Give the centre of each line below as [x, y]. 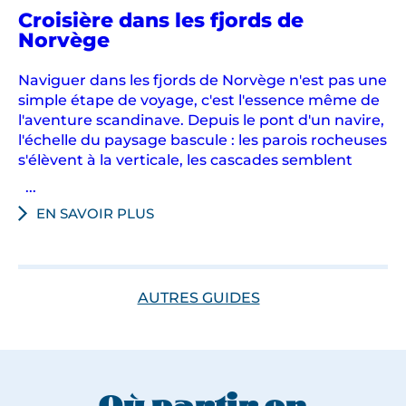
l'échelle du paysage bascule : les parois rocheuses [203, 139]
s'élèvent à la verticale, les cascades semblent [185, 159]
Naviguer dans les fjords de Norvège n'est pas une [203, 79]
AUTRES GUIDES [198, 298]
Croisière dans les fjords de [161, 20]
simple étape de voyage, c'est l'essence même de [199, 99]
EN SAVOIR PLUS [95, 213]
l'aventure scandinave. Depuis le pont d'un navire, [201, 119]
